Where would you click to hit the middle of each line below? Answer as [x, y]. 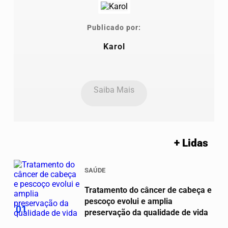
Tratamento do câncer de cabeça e [148, 190]
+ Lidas [191, 143]
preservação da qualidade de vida [146, 212]
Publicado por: [114, 27]
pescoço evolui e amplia [129, 201]
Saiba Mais [114, 90]
